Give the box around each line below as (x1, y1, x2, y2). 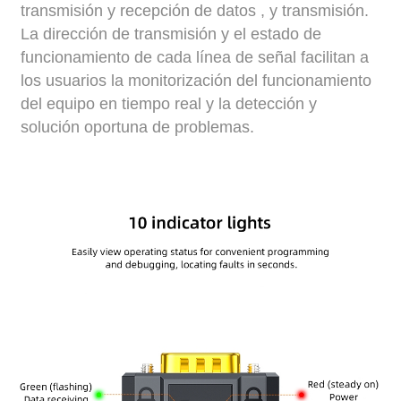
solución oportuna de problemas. (21, 117, 255, 136)
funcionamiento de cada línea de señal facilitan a (21, 47, 370, 66)
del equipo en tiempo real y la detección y (21, 94, 318, 113)
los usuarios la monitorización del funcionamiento (21, 71, 372, 90)
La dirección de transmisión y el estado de (21, 24, 322, 43)
